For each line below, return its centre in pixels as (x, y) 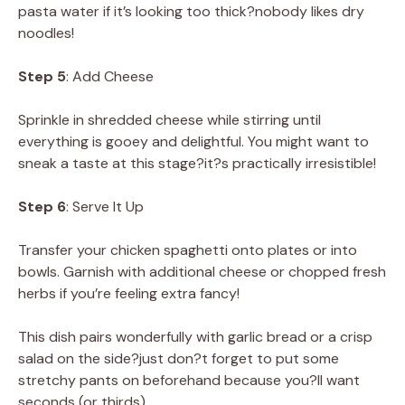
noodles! (46, 33)
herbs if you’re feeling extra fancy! (129, 294)
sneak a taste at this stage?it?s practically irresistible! (197, 164)
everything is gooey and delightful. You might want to (193, 142)
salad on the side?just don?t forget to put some (179, 359)
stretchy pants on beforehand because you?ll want (189, 381)
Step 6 (42, 207)
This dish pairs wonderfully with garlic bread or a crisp (195, 337)
